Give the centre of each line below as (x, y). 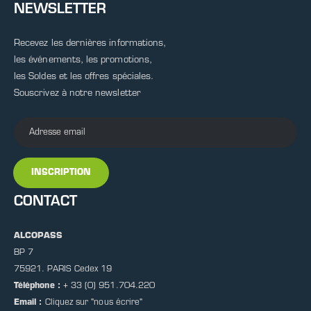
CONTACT (45, 203)
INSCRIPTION (61, 173)
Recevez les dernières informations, (90, 43)
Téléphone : (37, 286)
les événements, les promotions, (83, 60)
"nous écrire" (117, 303)
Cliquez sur (67, 303)
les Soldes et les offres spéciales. (84, 76)
